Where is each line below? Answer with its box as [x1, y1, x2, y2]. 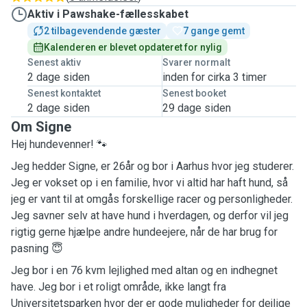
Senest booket [162, 88, 226, 99]
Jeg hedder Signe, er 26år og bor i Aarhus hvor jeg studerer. [11, 160, 294, 173]
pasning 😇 [11, 242, 63, 255]
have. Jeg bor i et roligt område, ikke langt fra [11, 280, 226, 293]
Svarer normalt [162, 57, 230, 68]
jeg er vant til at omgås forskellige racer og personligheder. [11, 193, 293, 206]
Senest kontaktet [27, 88, 101, 99]
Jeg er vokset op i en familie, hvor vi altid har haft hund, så [11, 176, 288, 189]
